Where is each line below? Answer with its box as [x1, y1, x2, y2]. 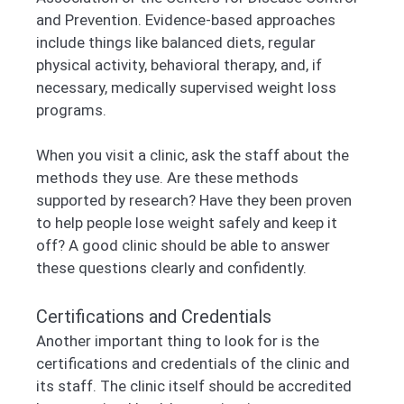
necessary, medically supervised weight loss [36, 78, 336, 96]
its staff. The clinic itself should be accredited [36, 376, 352, 395]
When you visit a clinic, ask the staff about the [36, 146, 349, 165]
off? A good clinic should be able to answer [36, 236, 330, 255]
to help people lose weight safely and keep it [36, 214, 337, 233]
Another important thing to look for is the [36, 331, 319, 350]
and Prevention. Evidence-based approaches [36, 10, 335, 29]
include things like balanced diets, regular [36, 32, 316, 51]
